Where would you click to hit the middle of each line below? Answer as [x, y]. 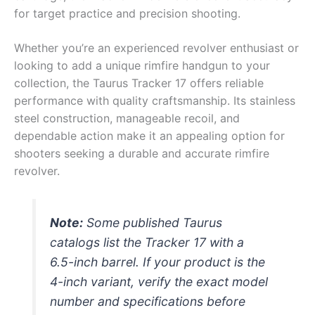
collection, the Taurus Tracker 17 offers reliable [139, 83]
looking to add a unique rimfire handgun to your [142, 66]
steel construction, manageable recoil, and [127, 118]
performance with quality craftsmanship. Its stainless [155, 101]
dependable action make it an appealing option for [149, 136]
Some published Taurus [153, 222]
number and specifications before [148, 301]
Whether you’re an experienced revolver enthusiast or [156, 48]
